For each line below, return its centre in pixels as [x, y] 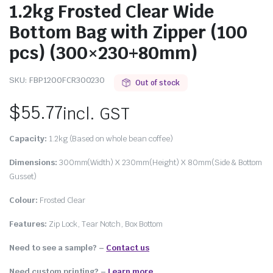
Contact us [128, 248]
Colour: [23, 200]
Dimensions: [33, 162]
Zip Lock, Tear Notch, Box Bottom [105, 224]
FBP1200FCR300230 [67, 80]
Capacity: [28, 139]
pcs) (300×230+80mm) [103, 53]
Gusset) [23, 176]
